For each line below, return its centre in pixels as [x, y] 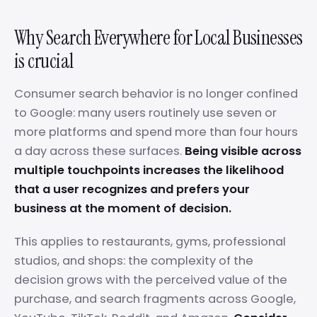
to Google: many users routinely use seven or [145, 113]
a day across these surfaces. [99, 151]
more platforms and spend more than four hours [156, 132]
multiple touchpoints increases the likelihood [149, 170]
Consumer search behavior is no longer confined [156, 94]
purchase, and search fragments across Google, [155, 299]
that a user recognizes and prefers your [132, 189]
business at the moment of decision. [123, 208]
